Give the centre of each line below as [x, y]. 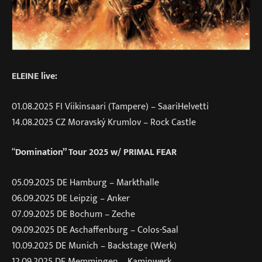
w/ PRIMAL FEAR [144, 152]
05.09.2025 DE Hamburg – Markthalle [85, 182]
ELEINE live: [35, 76]
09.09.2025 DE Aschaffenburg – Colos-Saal [95, 230]
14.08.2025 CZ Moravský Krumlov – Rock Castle [104, 122]
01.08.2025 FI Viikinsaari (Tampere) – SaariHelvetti [110, 106]
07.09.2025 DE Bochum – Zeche [73, 214]
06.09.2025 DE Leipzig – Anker [71, 198]
